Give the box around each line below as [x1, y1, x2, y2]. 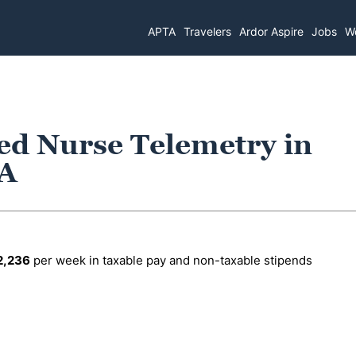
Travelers [184, 24, 232, 38]
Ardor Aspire [239, 24, 304, 38]
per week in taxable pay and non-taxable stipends [30, 253, 312, 268]
